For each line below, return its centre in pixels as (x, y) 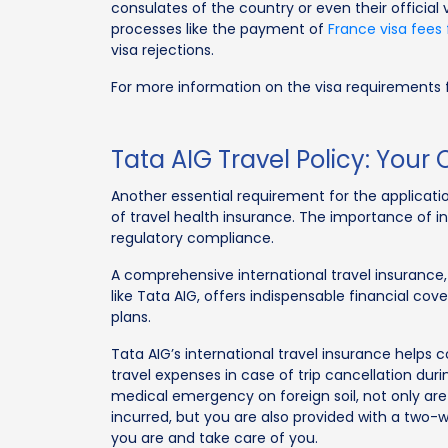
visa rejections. (163, 49)
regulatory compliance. (193, 237)
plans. (131, 316)
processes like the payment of (220, 28)
